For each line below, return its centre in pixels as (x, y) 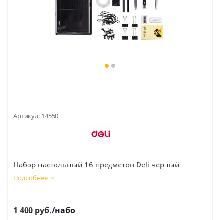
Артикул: (27, 116)
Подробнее (30, 178)
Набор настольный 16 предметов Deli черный (96, 165)
